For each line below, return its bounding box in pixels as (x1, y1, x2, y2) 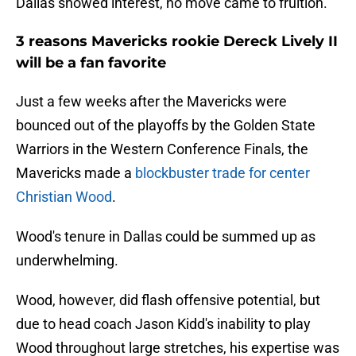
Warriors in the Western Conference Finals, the (16, 141, 308, 158)
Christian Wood (16, 188, 112, 206)
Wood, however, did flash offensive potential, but (16, 292, 320, 309)
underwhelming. (16, 252, 118, 269)
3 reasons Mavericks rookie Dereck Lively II (16, 33, 338, 51)
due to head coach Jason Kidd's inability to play (16, 315, 311, 333)
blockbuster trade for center (135, 164, 310, 182)
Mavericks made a (16, 164, 135, 182)
